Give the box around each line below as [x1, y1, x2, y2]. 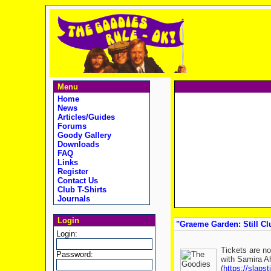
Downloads [54, 140, 99, 149]
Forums [54, 122, 87, 131]
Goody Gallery [54, 131, 111, 140]
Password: [56, 250, 93, 259]
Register [54, 167, 88, 176]
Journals [54, 194, 90, 203]
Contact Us [54, 176, 98, 185]
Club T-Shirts [54, 185, 106, 194]
